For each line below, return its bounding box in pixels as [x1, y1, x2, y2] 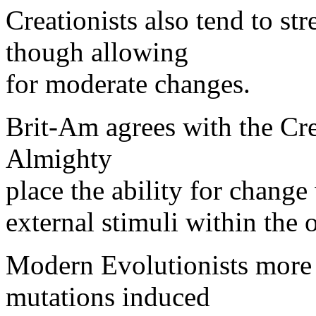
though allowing [6, 37, 188, 67]
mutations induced [6, 281, 210, 312]
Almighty [6, 143, 112, 174]
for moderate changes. [6, 68, 250, 99]
